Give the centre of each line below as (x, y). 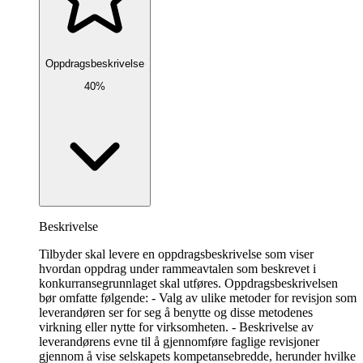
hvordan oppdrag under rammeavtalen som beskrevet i (177, 269)
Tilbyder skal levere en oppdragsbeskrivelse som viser (176, 254)
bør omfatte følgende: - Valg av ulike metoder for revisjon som (198, 298)
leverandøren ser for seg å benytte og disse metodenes (176, 313)
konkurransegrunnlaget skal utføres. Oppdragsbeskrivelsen (188, 284)
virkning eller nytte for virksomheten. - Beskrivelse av (176, 327)
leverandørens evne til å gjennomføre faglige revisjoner (179, 342)
